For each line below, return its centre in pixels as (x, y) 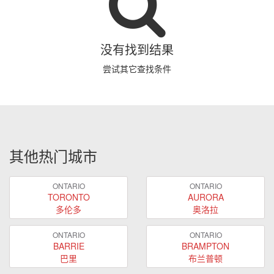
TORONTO (68, 197)
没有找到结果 (137, 49)
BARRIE (68, 246)
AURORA (206, 197)
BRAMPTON (206, 246)
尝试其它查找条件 (137, 68)
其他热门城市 (53, 156)
